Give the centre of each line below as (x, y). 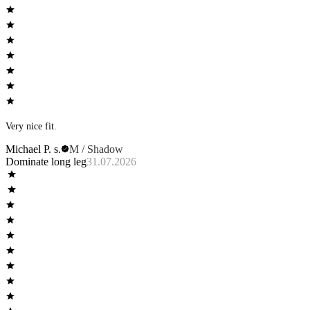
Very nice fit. (31, 126)
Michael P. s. (33, 149)
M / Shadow (96, 149)
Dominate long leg (46, 161)
